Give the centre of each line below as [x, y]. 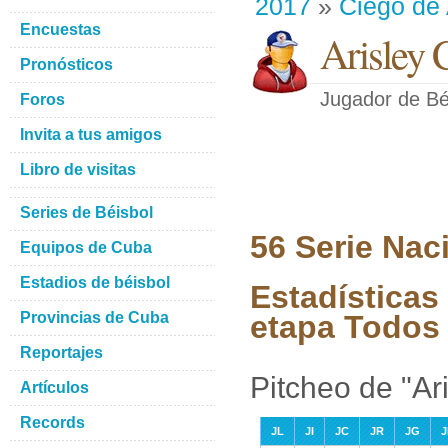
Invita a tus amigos [91, 134]
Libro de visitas [78, 169]
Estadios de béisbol [95, 282]
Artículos [54, 387]
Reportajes [61, 352]
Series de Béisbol [86, 212]
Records [52, 422]
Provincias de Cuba [94, 317]
